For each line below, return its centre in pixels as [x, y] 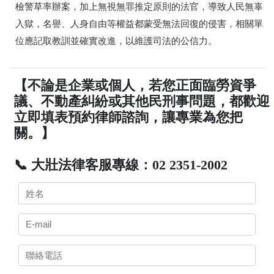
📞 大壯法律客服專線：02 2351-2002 [121, 165]
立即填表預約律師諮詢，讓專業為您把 [129, 117]
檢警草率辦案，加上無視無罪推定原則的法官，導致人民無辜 [139, 7]
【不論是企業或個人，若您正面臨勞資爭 [135, 86]
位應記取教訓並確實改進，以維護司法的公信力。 [116, 41]
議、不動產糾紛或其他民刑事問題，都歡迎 [142, 102]
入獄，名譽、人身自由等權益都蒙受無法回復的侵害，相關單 [139, 24]
